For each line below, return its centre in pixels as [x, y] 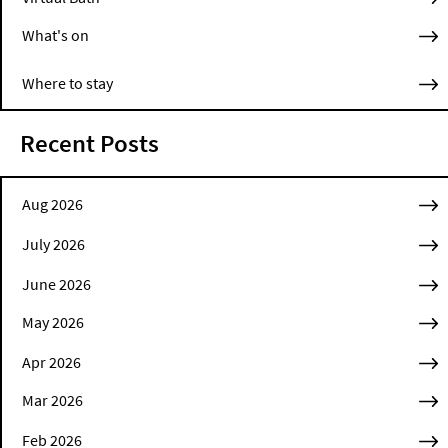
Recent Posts [89, 143]
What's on [55, 35]
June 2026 [56, 284]
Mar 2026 [52, 400]
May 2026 [53, 322]
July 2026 [53, 244]
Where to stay [67, 83]
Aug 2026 [52, 204]
